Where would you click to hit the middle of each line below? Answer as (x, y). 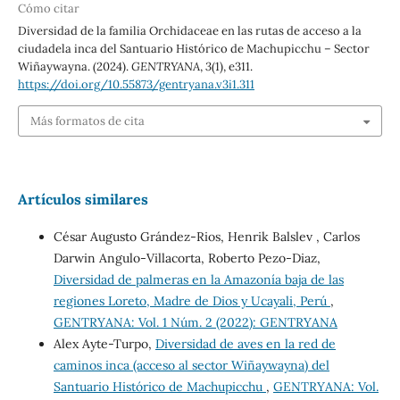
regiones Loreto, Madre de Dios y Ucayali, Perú (192, 301)
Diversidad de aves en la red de (245, 344)
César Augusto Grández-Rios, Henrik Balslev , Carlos (206, 237)
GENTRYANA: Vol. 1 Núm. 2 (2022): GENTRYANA (195, 323)
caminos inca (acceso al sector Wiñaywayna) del (191, 366)
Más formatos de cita (87, 121)
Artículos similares (83, 200)
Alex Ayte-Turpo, (104, 344)
